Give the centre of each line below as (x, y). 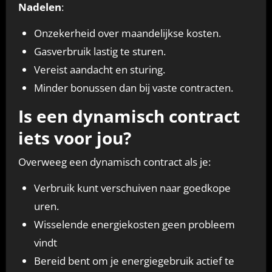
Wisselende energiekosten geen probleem (134, 224)
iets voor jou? (74, 138)
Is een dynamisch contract (129, 116)
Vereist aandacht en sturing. (99, 70)
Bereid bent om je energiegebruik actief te (134, 260)
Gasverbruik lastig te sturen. (100, 52)
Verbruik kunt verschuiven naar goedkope (132, 188)
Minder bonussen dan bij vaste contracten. (133, 88)
